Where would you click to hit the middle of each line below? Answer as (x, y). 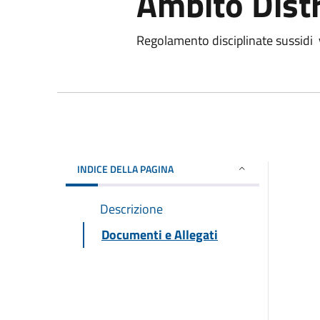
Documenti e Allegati (160, 234)
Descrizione (131, 209)
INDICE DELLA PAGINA (125, 169)
